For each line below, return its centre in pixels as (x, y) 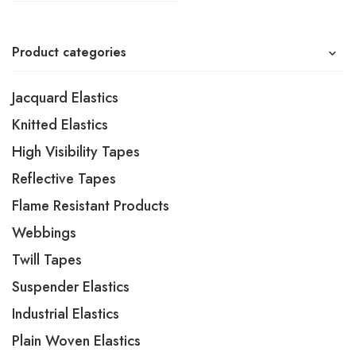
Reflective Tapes (64, 179)
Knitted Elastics (60, 125)
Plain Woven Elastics (76, 341)
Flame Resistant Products (91, 206)
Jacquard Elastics (65, 98)
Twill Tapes (47, 260)
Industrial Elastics (66, 314)
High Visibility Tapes (76, 152)
